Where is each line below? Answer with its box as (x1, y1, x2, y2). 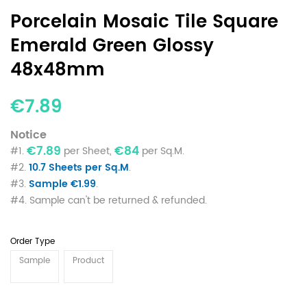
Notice (10, 125, 47, 144)
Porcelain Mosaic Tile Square (10, 7, 278, 37)
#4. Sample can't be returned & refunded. (10, 192, 207, 208)
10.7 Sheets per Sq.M (29, 159, 129, 175)
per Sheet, (61, 143, 114, 159)
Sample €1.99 (29, 175, 96, 192)
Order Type (10, 234, 55, 248)
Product (73, 254, 104, 267)
